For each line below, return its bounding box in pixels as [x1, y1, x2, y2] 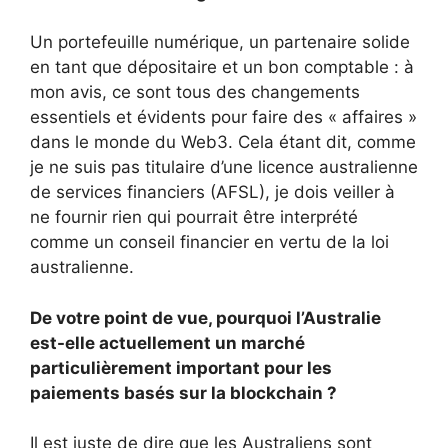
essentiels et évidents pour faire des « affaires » [30, 107, 417, 128]
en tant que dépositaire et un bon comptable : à [30, 57, 414, 78]
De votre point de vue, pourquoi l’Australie [30, 307, 381, 328]
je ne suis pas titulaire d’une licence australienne [30, 157, 418, 178]
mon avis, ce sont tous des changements [30, 82, 360, 103]
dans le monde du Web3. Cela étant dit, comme [30, 132, 416, 153]
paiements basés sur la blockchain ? [30, 382, 337, 403]
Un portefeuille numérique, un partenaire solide [30, 32, 410, 53]
